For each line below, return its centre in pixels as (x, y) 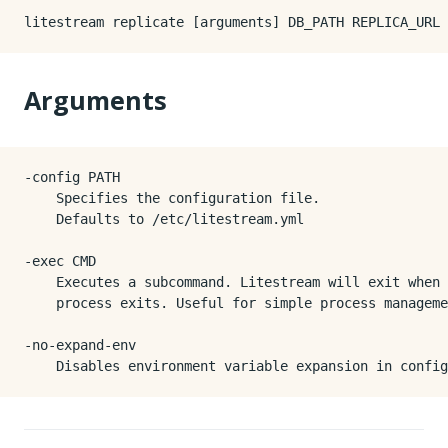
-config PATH (72, 177)
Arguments (95, 100)
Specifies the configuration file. (172, 198)
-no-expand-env (80, 345)
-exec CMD (60, 261)
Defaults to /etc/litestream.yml (164, 219)
